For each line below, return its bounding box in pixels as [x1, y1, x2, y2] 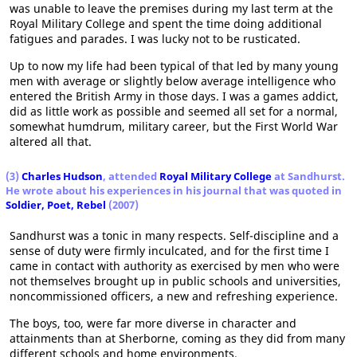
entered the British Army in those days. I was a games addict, [10, 88, 339, 104]
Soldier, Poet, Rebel [6, 198, 106, 212]
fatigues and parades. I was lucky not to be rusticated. [10, 31, 300, 46]
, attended [103, 169, 159, 183]
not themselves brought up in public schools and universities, [10, 273, 341, 288]
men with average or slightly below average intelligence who [10, 73, 335, 88]
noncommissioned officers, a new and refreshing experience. [10, 288, 338, 304]
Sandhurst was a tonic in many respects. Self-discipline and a [10, 228, 339, 243]
